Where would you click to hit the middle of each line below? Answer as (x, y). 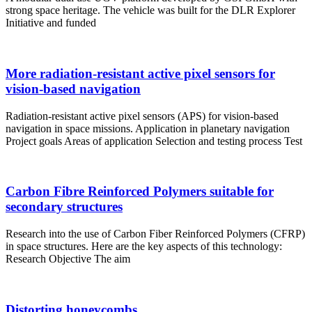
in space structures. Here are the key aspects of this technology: (144, 247)
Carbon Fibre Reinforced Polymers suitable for (140, 192)
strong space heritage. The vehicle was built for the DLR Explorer (150, 10)
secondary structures (64, 207)
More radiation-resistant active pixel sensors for (140, 74)
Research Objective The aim (68, 259)
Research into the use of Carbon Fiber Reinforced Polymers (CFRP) (155, 234)
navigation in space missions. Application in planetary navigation (148, 128)
